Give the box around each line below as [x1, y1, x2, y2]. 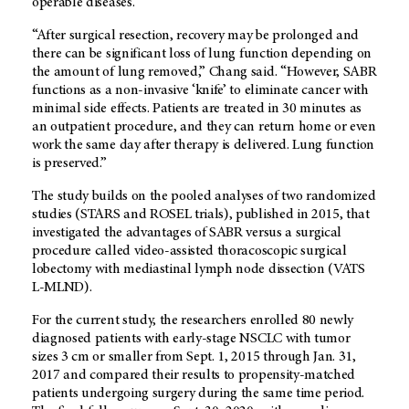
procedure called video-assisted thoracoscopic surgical [32, 243, 347, 258]
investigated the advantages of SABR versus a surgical [32, 225, 342, 240]
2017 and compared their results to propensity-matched [32, 367, 356, 383]
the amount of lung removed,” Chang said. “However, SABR [32, 64, 377, 79]
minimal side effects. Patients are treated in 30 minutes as [32, 100, 362, 116]
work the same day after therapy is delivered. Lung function [32, 137, 375, 152]
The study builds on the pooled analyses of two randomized [32, 188, 376, 204]
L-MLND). [32, 279, 92, 295]
